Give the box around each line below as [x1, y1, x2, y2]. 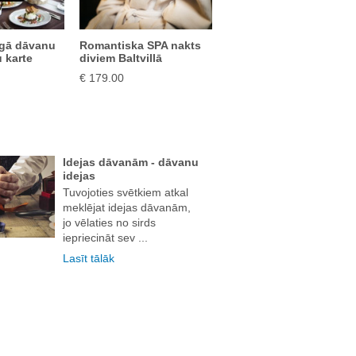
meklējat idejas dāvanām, [62, 200, 191, 214]
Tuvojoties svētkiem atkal [62, 185, 188, 199]
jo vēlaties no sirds [62, 215, 156, 229]
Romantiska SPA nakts [79, 39, 201, 52]
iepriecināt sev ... [62, 230, 148, 244]
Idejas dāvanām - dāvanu [62, 155, 199, 168]
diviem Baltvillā [79, 52, 162, 64]
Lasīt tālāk [62, 251, 114, 265]
